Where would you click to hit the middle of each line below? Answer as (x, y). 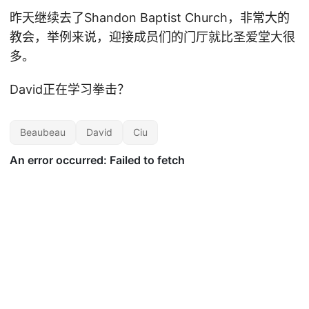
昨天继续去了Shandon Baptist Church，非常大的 (150, 18)
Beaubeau (43, 132)
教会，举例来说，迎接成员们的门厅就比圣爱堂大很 (152, 37)
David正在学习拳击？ (70, 89)
